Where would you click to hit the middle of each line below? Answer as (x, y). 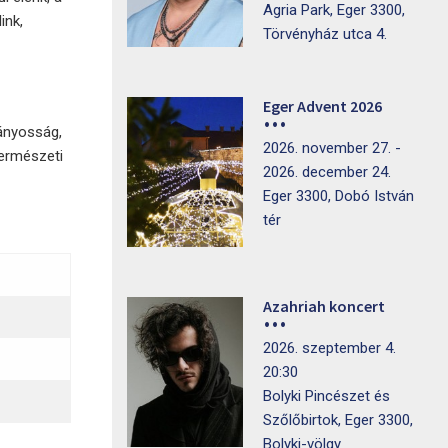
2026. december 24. (326, 172)
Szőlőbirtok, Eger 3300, (337, 420)
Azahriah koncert (323, 306)
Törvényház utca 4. (324, 34)
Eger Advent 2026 (322, 106)
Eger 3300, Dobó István (338, 196)
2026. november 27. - (331, 148)
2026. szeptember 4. (329, 348)
